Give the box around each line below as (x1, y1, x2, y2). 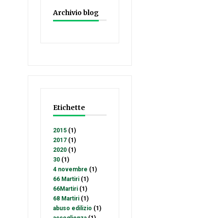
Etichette (53, 103, 85, 112)
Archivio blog (53, 8, 99, 17)
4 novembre (53, 166, 88, 173)
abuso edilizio (53, 205, 92, 212)
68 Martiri (53, 195, 79, 202)
